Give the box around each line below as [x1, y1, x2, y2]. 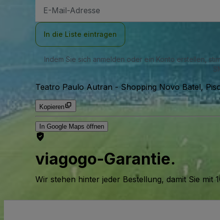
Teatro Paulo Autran [35, 82, 112, 92]
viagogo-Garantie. [35, 149, 176, 168]
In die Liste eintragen [44, 30, 117, 39]
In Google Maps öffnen [39, 123, 104, 131]
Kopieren [39, 103, 64, 111]
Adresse [43, 16, 68, 24]
